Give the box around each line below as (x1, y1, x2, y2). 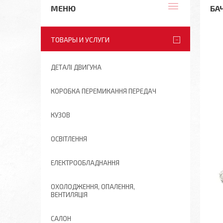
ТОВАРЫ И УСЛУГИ (51, 35, 110, 44)
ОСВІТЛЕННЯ (51, 135, 87, 143)
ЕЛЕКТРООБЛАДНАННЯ (51, 159, 119, 167)
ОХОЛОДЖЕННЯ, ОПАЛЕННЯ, (51, 183, 135, 191)
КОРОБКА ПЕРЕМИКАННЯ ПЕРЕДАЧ (51, 87, 156, 95)
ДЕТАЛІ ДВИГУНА (51, 63, 102, 71)
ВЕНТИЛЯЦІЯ (51, 191, 88, 199)
